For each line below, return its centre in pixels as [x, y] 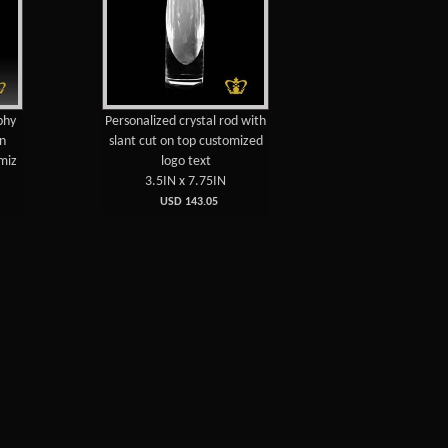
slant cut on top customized [185, 141]
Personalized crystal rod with [186, 121]
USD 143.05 [185, 202]
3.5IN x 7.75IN [186, 181]
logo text [185, 161]
